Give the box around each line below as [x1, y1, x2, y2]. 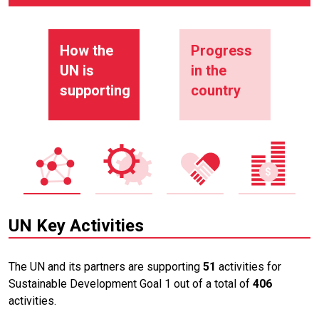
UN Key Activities [9, 216, 144, 236]
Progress [191, 42, 252, 60]
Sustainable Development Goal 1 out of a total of [9, 277, 253, 291]
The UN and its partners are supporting [9, 260, 203, 274]
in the [191, 62, 226, 80]
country [191, 82, 241, 100]
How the [60, 42, 113, 60]
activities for [216, 260, 281, 274]
